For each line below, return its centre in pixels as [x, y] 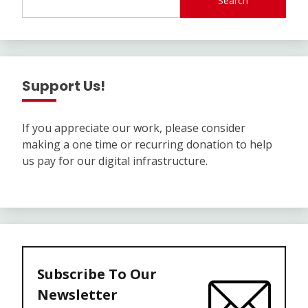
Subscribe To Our [97, 274]
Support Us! [64, 86]
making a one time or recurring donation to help [147, 144]
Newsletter [77, 294]
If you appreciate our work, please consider [134, 128]
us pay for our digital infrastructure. [115, 161]
